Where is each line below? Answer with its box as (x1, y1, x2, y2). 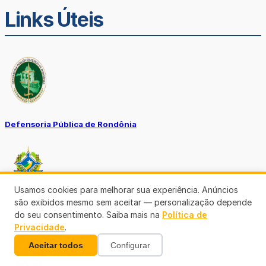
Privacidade (14, 222, 65, 232)
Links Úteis (5, 7, 104, 31)
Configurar (110, 240, 150, 250)
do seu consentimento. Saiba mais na (14, 210, 162, 220)
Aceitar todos (28, 240, 83, 250)
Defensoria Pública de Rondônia (5, 119, 137, 129)
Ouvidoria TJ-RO (5, 205, 72, 215)
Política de (162, 210, 207, 220)
